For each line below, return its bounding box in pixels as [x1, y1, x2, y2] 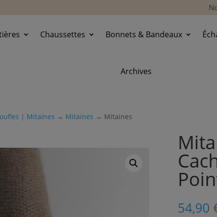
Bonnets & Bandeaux [106, 29, 183, 40]
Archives [120, 66, 152, 77]
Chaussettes [40, 29, 86, 40]
